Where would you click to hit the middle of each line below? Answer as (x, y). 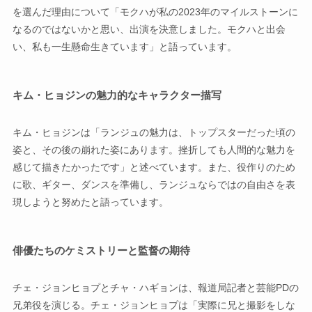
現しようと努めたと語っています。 (90, 202)
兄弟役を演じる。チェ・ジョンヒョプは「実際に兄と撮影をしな (154, 305)
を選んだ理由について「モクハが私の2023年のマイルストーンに (155, 11)
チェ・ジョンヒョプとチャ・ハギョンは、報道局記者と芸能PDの (155, 287)
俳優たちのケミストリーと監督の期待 (101, 250)
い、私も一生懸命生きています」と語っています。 (124, 46)
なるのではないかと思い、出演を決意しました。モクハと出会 (149, 29)
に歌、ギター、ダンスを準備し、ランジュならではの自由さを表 (154, 184)
